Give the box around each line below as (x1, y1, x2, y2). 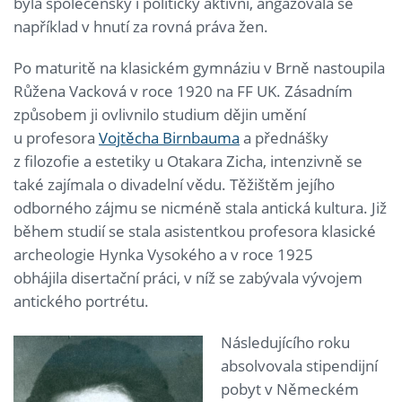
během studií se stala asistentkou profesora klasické (13, 220, 376, 241)
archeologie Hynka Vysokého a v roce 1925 (13, 243, 313, 265)
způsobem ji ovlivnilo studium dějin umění (13, 103, 306, 125)
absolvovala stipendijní (221, 354, 378, 376)
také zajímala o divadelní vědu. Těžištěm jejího (13, 173, 335, 195)
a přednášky (240, 127, 328, 148)
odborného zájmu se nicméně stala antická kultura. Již (13, 197, 387, 218)
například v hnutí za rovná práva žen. (13, 15, 268, 37)
